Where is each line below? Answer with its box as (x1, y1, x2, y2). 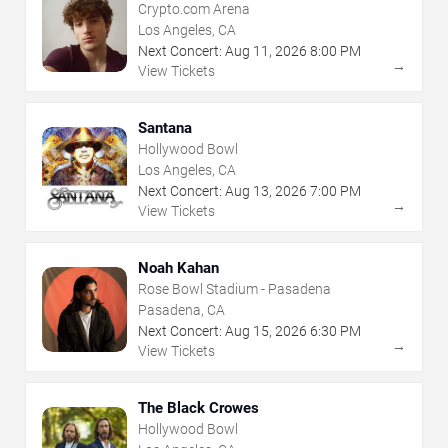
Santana (138, 119, 192, 138)
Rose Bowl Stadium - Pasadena (138, 281, 331, 298)
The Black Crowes (138, 399, 259, 418)
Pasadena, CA (138, 302, 225, 319)
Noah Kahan (138, 259, 219, 278)
